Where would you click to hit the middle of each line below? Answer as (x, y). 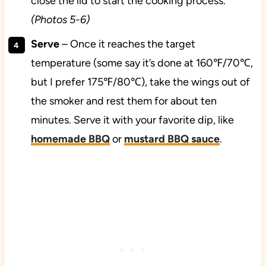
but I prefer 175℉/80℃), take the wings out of (140, 82)
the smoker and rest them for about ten (123, 101)
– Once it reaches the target (127, 44)
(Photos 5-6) (60, 20)
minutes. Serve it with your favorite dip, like (132, 120)
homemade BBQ (70, 139)
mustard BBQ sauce (172, 139)
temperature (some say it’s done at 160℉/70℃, (142, 63)
